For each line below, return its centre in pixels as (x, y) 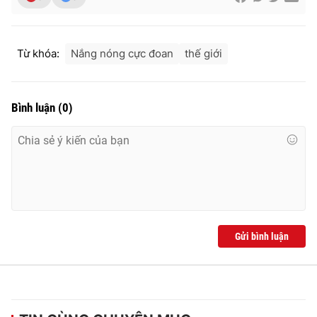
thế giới (203, 53)
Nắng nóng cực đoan (122, 53)
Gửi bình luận (262, 236)
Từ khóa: (38, 53)
